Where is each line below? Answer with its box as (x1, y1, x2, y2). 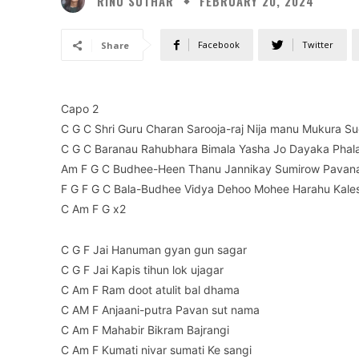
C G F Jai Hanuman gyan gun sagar (61, 243, 247, 257)
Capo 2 (61, 102, 99, 116)
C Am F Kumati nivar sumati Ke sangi (61, 343, 252, 357)
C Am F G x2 (61, 202, 126, 216)
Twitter (302, 38, 333, 51)
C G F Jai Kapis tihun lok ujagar (61, 263, 224, 277)
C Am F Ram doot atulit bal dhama (61, 283, 240, 297)
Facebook (198, 38, 240, 51)
